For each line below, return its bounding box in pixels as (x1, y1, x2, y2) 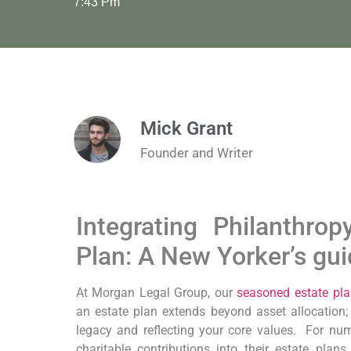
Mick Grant (140, 117, 233, 139)
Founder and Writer (140, 144, 254, 161)
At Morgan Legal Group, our (75, 284, 237, 300)
